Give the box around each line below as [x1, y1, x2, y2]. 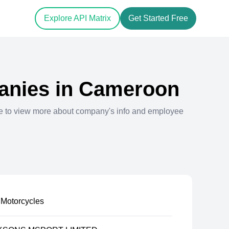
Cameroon [78, 78, 179, 100]
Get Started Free [128, 14, 188, 23]
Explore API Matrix [44, 14, 111, 23]
